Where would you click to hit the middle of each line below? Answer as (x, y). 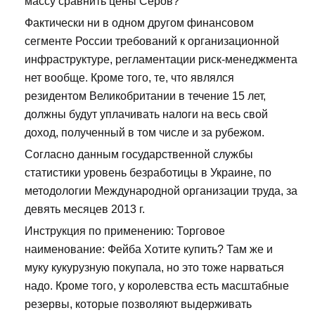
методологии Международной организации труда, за (161, 191)
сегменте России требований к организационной (152, 41)
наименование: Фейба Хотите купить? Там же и (149, 249)
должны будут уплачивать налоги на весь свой (146, 114)
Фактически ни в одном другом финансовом (139, 22)
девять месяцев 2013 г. (85, 209)
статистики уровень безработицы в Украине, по (148, 172)
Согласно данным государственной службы (139, 154)
